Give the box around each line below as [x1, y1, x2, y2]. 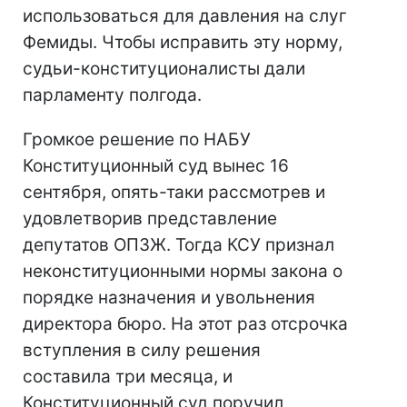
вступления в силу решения [23, 340, 261, 362]
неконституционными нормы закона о [23, 261, 342, 283]
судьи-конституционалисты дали [23, 58, 305, 80]
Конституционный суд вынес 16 [23, 155, 289, 177]
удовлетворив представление [23, 208, 277, 230]
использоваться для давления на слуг [23, 5, 347, 27]
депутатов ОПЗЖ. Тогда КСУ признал [23, 234, 334, 256]
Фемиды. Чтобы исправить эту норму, [23, 32, 342, 54]
